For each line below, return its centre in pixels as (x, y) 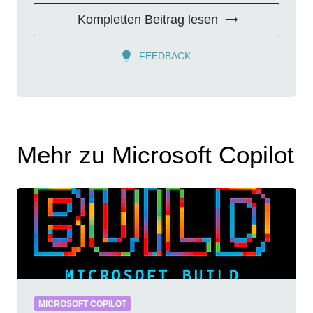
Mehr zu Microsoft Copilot (155, 154)
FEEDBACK (165, 56)
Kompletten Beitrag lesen (147, 19)
